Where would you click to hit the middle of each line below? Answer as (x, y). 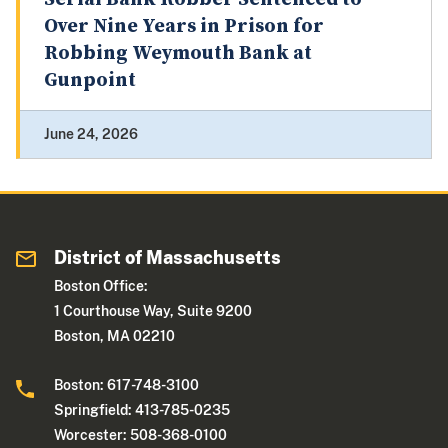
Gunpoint (90, 81)
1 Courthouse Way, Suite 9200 (153, 311)
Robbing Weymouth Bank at (178, 54)
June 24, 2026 (91, 134)
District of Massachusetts (168, 258)
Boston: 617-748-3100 (127, 385)
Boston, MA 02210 (115, 336)
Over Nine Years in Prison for (184, 27)
